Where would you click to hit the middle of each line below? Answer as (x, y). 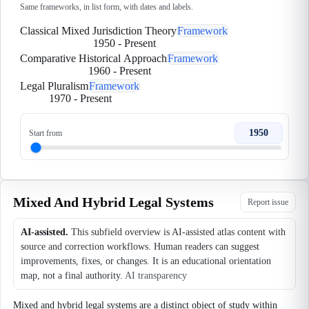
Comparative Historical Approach (93, 58)
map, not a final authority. (72, 276)
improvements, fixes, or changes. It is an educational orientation (146, 261)
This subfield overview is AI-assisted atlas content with (178, 232)
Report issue (268, 202)
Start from (46, 133)
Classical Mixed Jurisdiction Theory (98, 31)
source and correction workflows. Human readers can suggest (140, 247)
